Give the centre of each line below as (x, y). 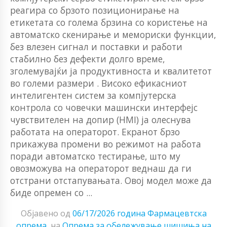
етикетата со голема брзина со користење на (109, 22)
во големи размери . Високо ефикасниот (99, 83)
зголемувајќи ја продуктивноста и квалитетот (111, 71)
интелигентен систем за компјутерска (93, 95)
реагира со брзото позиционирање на (95, 10)
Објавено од (46, 214)
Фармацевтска (177, 214)
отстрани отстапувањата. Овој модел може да (111, 180)
